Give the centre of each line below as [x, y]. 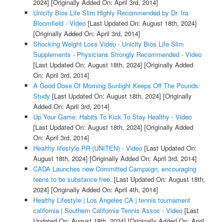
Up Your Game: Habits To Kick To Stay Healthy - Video [112, 116]
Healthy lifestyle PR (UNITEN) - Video [87, 148]
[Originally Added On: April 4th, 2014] [103, 189]
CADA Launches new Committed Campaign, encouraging [114, 168]
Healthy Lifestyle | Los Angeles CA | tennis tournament [111, 200]
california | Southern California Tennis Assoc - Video [108, 210]
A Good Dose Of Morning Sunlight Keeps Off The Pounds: [116, 85]
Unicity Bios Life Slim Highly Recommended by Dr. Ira [111, 12]
